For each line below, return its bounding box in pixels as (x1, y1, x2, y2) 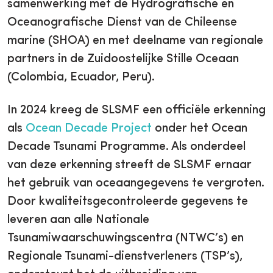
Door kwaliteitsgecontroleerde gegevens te (7, 195, 248, 208)
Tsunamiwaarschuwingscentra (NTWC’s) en (7, 232, 244, 244)
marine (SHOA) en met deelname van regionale (7, 34, 263, 47)
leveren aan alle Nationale (7, 213, 149, 226)
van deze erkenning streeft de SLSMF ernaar (7, 158, 252, 171)
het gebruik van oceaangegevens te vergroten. (7, 177, 264, 190)
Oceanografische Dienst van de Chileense (7, 16, 237, 29)
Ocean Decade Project (26, 122, 152, 135)
